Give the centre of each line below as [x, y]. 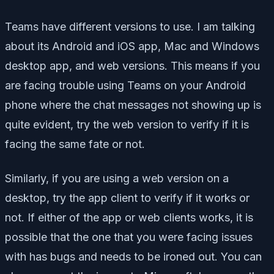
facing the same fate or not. [75, 144]
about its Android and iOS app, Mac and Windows [132, 46]
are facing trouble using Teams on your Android [125, 85]
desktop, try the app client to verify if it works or [127, 198]
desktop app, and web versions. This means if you [132, 65]
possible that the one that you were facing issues [129, 237]
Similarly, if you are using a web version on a [117, 178]
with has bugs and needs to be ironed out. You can [133, 256]
